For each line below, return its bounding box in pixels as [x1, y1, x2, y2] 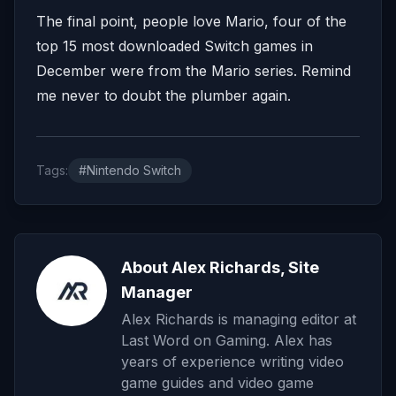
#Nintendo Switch [79, 162, 181, 178]
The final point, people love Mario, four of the [36, 11, 346, 30]
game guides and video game [121, 373, 314, 392]
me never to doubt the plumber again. [36, 86, 291, 104]
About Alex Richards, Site [121, 257, 319, 277]
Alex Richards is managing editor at [121, 309, 356, 328]
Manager [121, 282, 193, 301]
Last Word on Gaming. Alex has [121, 331, 332, 349]
